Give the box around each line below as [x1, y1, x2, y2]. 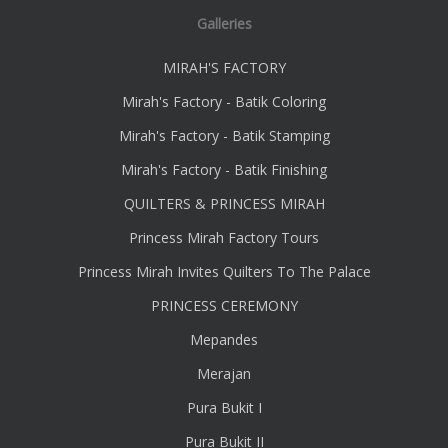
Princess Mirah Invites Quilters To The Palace [77, 262, 371, 282]
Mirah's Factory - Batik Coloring [122, 92, 326, 112]
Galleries [196, 14, 252, 34]
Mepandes [190, 330, 258, 350]
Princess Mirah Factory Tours [129, 228, 319, 248]
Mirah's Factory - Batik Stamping [118, 126, 330, 146]
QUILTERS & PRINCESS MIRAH [123, 194, 325, 214]
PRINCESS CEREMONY [150, 296, 298, 316]
